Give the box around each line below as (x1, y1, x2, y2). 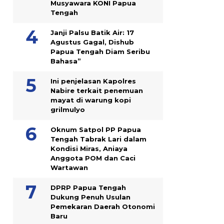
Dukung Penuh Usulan (50, 193, 130, 201)
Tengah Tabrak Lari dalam (50, 135, 146, 143)
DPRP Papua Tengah (50, 183, 126, 191)
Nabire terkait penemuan (50, 86, 143, 94)
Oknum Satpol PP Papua (50, 125, 141, 133)
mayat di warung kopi (50, 96, 131, 104)
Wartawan (50, 163, 88, 171)
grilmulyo (50, 105, 85, 113)
